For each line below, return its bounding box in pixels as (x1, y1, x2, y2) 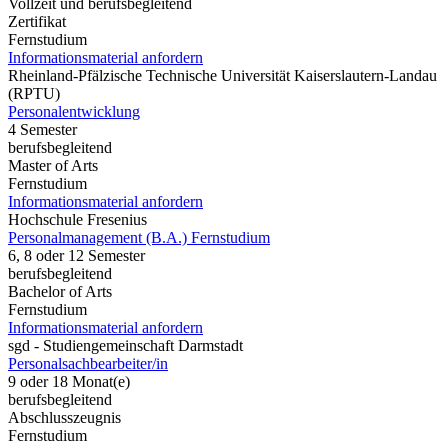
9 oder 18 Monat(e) (8, 372, 130, 390)
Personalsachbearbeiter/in (8, 354, 168, 372)
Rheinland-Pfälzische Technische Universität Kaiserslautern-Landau (8, 66, 437, 84)
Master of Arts (8, 156, 98, 174)
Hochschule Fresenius (8, 210, 147, 228)
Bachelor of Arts (8, 282, 112, 300)
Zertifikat (8, 12, 66, 30)
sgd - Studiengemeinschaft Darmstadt (8, 336, 243, 354)
